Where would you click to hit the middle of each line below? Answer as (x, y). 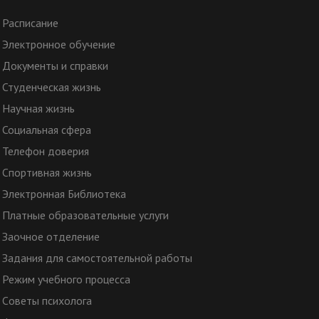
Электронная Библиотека (64, 194)
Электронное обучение (58, 45)
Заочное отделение (51, 237)
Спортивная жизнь (47, 173)
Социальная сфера (46, 130)
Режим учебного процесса (66, 279)
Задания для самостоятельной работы (97, 258)
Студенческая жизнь (51, 87)
